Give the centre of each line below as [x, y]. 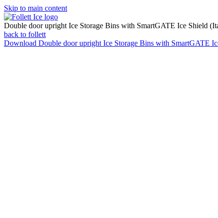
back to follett [25, 34]
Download [21, 43]
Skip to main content [36, 8]
